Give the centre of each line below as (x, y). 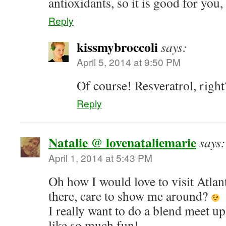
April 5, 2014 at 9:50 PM (129, 62)
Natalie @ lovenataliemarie (122, 142)
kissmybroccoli (117, 47)
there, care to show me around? (130, 196)
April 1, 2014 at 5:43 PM (100, 158)
